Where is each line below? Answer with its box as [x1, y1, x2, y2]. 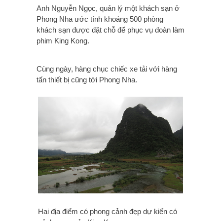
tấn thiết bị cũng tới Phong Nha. [37, 75, 137, 84]
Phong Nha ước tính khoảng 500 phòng [37, 15, 163, 24]
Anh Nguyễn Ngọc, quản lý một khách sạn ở [37, 4, 180, 13]
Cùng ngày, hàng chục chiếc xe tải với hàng [37, 65, 177, 74]
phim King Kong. [37, 37, 89, 45]
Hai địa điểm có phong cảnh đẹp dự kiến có [38, 207, 177, 216]
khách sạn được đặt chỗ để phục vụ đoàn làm [37, 26, 184, 35]
